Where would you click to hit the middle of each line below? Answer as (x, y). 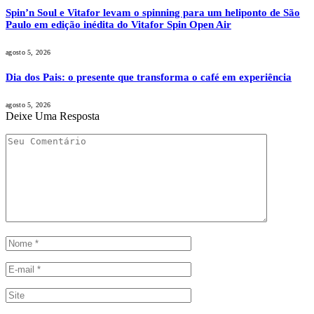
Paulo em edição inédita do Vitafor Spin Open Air (118, 25)
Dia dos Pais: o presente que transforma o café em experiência (149, 77)
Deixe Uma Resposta (53, 116)
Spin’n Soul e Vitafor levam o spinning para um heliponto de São (153, 13)
